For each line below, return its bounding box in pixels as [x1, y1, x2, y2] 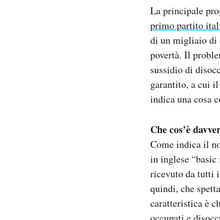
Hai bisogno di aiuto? [47, 28, 111, 38]
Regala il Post [47, 16, 88, 25]
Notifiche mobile [47, 3, 99, 12]
